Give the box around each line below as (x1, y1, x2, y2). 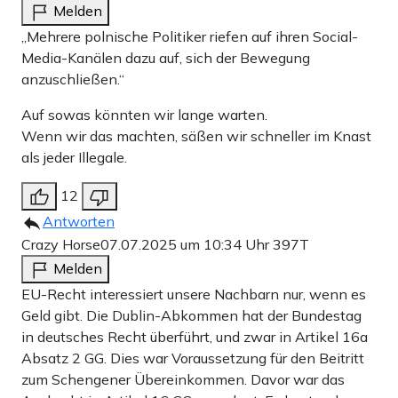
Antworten (43, 212, 115, 231)
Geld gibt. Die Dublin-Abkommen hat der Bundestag (21, 306, 362, 325)
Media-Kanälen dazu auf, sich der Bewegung (21, 49, 310, 68)
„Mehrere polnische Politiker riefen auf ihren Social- (21, 28, 358, 46)
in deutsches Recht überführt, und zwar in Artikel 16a (21, 328, 368, 346)
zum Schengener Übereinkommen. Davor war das (21, 370, 345, 389)
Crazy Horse (21, 235, 100, 254)
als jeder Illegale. (21, 148, 127, 167)
